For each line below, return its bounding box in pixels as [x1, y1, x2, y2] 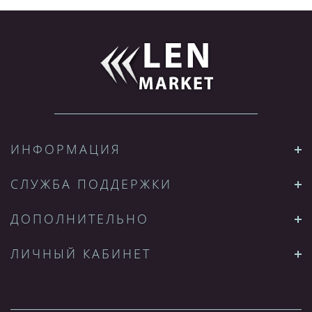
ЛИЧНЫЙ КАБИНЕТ [10, 245, 151, 262]
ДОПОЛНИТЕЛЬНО [10, 210, 149, 227]
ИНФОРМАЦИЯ [10, 141, 121, 157]
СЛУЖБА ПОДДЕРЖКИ [10, 175, 172, 192]
